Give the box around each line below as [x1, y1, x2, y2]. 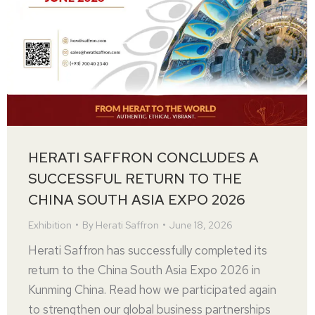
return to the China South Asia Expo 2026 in [28, 262, 260, 278]
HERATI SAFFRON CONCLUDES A [28, 148, 259, 167]
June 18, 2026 [169, 219, 233, 231]
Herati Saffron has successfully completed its [28, 243, 267, 258]
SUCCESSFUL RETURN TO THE [28, 169, 242, 188]
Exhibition [28, 219, 72, 231]
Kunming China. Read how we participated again [28, 282, 276, 297]
